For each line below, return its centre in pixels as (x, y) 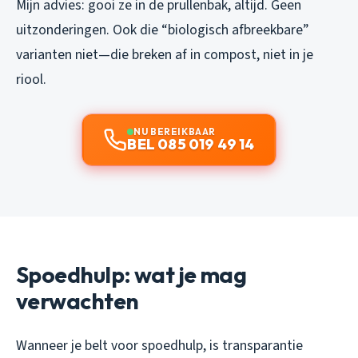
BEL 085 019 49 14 (191, 145)
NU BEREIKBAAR (175, 132)
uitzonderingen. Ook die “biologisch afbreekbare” (162, 30)
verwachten (78, 301)
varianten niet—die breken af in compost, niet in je (165, 55)
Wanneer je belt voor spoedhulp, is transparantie (159, 346)
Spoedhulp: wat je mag (131, 275)
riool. (31, 80)
